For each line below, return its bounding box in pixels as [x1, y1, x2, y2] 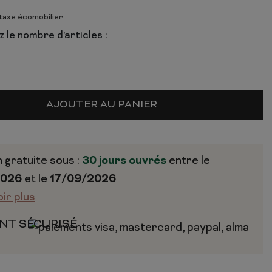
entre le [168, 154, 210, 168]
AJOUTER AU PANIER [46, 99, 158, 111]
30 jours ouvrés [81, 154, 169, 169]
